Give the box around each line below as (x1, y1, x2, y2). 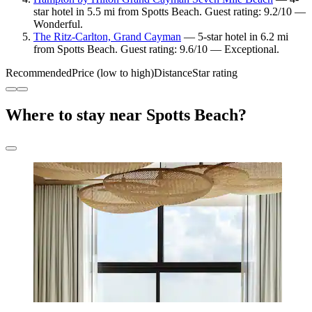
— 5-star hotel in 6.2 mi (181, 31, 288, 43)
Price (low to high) (72, 67, 154, 79)
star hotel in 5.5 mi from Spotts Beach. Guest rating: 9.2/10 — (33, 6, 306, 18)
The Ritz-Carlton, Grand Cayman (33, 31, 181, 43)
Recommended (6, 67, 72, 79)
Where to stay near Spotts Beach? (6, 106, 247, 125)
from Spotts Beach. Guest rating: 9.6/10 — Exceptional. (33, 43, 279, 56)
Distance (154, 67, 192, 79)
